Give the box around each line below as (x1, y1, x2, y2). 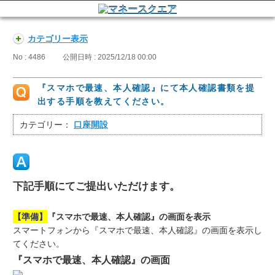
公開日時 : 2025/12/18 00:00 (63, 53, 157, 62)
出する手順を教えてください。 (37, 96, 170, 107)
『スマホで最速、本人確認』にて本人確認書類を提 (37, 83, 255, 93)
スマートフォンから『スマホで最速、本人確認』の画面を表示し (13, 225, 262, 236)
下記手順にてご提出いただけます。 (13, 180, 180, 193)
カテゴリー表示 (28, 34, 88, 44)
